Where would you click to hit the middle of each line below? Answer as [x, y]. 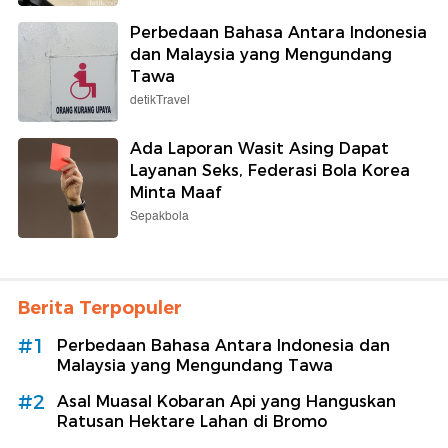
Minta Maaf [175, 193]
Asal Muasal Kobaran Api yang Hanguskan [226, 402]
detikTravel [160, 101]
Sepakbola [159, 217]
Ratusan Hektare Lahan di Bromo [192, 422]
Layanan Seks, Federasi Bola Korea [270, 171]
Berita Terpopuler [100, 308]
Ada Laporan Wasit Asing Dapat [259, 149]
